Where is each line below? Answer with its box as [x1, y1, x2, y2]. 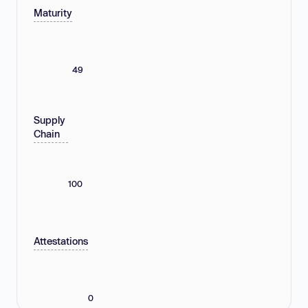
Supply [34, 114, 65, 126]
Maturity [34, 7, 72, 19]
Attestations [34, 235, 88, 247]
